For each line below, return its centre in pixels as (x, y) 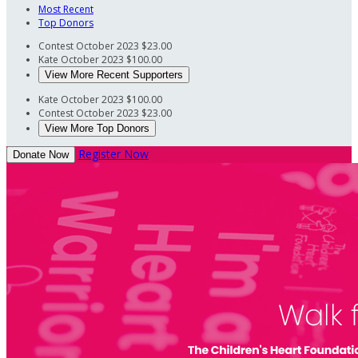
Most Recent (66, 9)
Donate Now (41, 154)
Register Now (113, 153)
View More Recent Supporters (114, 74)
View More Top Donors (97, 128)
